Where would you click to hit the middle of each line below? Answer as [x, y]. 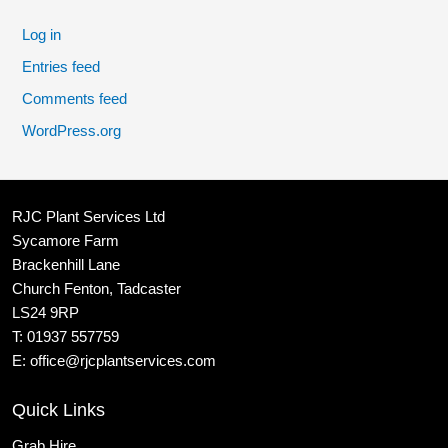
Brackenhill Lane [66, 264]
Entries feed [61, 67]
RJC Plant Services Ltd [88, 216]
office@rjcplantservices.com [123, 360]
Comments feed [75, 99]
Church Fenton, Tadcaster [96, 288]
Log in [42, 35]
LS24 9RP [45, 312]
